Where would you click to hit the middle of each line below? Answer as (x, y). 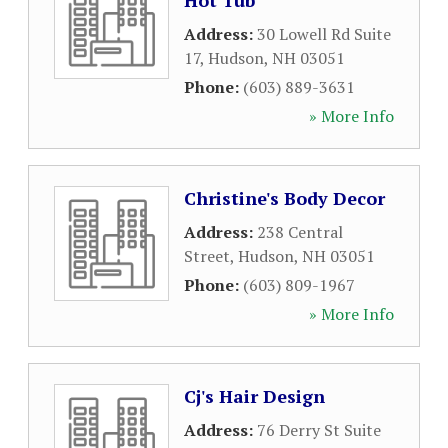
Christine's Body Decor (284, 198)
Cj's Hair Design (254, 396)
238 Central (300, 232)
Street (207, 256)
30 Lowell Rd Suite (324, 34)
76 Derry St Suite (319, 430)
